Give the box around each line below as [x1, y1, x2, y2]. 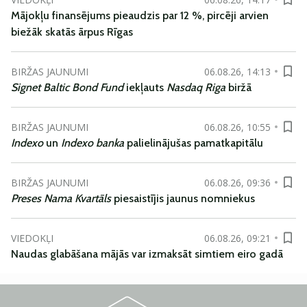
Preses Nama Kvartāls [11, 192, 114, 205]
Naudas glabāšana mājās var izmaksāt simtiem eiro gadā [11, 247, 283, 260]
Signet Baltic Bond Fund [11, 81, 126, 94]
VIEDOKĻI [11, 231, 53, 245]
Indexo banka [61, 136, 124, 149]
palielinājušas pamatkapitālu [124, 136, 263, 149]
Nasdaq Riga [167, 81, 228, 94]
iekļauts [126, 81, 167, 94]
